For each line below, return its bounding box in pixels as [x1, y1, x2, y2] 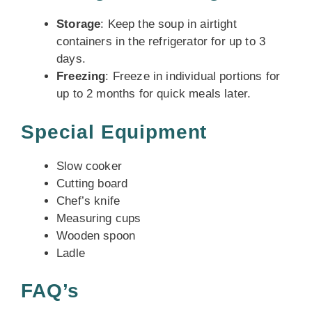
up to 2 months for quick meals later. [56, 87, 251, 100]
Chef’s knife [56, 194, 120, 208]
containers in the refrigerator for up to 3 [56, 35, 266, 48]
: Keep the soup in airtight [100, 17, 237, 31]
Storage [56, 17, 101, 31]
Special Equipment [21, 120, 208, 143]
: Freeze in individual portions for [105, 70, 281, 83]
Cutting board [56, 176, 128, 190]
